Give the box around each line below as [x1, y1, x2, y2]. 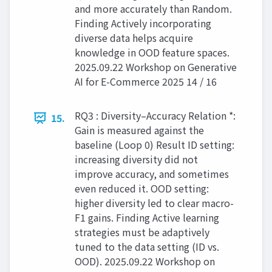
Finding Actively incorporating [75, 16, 211, 31]
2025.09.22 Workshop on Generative [75, 59, 237, 75]
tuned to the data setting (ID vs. [75, 239, 219, 254]
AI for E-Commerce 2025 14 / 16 [75, 74, 217, 89]
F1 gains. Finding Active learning [75, 210, 219, 225]
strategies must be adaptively [75, 225, 209, 240]
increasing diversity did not [75, 152, 198, 167]
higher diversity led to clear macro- [75, 195, 234, 211]
